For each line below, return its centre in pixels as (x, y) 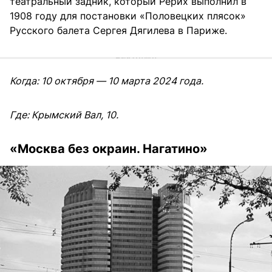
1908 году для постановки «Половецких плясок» (128, 15)
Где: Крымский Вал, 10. (64, 114)
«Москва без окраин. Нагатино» (109, 148)
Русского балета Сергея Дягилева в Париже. (120, 30)
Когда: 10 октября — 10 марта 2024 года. (107, 80)
